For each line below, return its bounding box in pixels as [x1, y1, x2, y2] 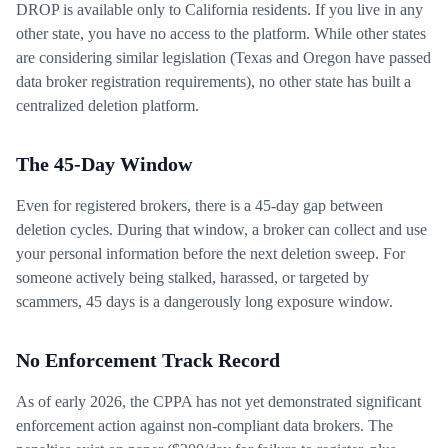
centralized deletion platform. [16, 97, 199, 114]
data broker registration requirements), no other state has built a [16, 73, 411, 90]
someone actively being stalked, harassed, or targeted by [16, 269, 369, 286]
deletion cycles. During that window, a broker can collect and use [16, 221, 427, 238]
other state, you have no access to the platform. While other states [16, 25, 426, 42]
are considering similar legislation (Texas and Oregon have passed [16, 49, 431, 66]
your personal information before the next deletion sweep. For [16, 245, 405, 262]
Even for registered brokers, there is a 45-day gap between [16, 197, 383, 214]
